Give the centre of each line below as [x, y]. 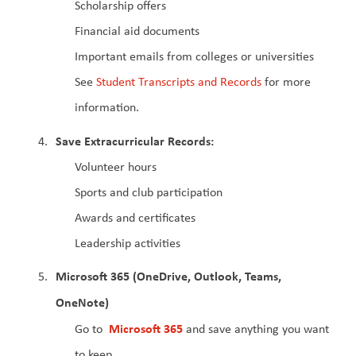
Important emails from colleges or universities [194, 56]
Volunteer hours [116, 166]
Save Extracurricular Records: [135, 140]
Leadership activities [128, 242]
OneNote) [82, 302]
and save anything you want [256, 329]
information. [107, 107]
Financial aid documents [137, 31]
